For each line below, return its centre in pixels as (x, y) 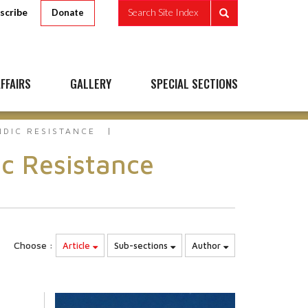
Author (208, 245)
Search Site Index (163, 12)
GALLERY (91, 84)
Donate (68, 12)
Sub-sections (142, 245)
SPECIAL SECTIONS (194, 84)
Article (78, 245)
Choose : (33, 245)
